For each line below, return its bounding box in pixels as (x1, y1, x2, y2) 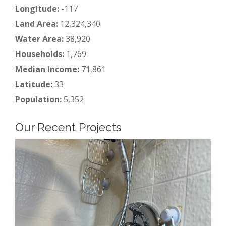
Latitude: (15, 78, 52, 90)
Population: (15, 93, 62, 105)
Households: (15, 48, 64, 60)
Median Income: (15, 63, 79, 75)
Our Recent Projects (15, 120, 121, 134)
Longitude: (15, 3, 59, 14)
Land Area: (15, 18, 58, 29)
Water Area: (15, 33, 64, 44)
